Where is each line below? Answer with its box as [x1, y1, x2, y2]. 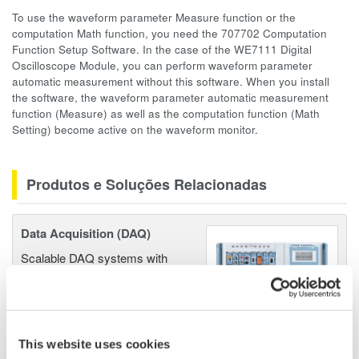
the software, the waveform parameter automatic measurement [12, 90, 329, 105]
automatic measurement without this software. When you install [12, 74, 329, 89]
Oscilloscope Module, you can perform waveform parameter [12, 58, 313, 73]
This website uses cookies [18, 337, 171, 351]
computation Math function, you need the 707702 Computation [12, 26, 327, 41]
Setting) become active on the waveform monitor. [12, 122, 258, 137]
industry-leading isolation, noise [21, 268, 184, 286]
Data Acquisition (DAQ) [21, 224, 151, 243]
